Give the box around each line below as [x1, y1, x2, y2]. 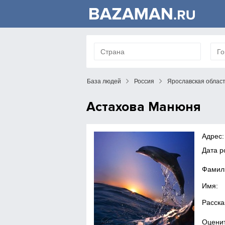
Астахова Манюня [86, 99, 201, 115]
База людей [87, 78, 121, 85]
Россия [134, 78, 154, 85]
